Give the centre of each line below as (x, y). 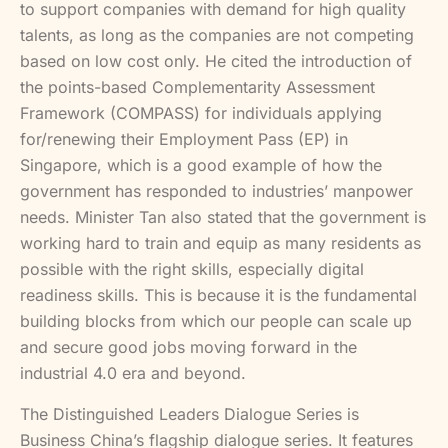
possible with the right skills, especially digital (192, 269)
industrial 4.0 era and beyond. (133, 373)
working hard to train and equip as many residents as (220, 243)
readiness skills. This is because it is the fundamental (218, 295)
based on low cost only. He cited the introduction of (216, 61)
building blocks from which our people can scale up (216, 321)
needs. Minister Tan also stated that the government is (223, 217)
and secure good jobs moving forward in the (188, 347)
